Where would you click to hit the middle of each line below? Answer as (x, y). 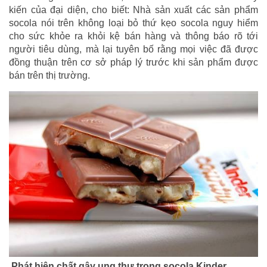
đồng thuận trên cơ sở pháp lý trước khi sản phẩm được (133, 63)
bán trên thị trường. (49, 76)
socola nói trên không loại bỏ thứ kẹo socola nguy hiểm (133, 23)
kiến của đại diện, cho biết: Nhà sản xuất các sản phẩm (133, 10)
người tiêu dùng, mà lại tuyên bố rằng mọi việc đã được (133, 49)
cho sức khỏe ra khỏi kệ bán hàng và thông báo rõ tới (133, 36)
